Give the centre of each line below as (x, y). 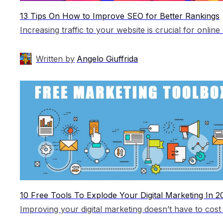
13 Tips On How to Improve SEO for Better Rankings (120, 16)
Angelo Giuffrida (107, 58)
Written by (55, 58)
